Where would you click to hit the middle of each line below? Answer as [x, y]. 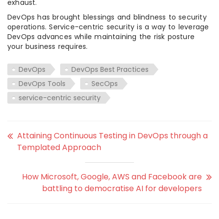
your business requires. [48, 46]
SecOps [105, 84]
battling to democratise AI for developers [122, 188]
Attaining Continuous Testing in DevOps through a [112, 136]
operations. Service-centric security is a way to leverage [108, 27]
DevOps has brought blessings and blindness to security [107, 17]
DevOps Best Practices [110, 69]
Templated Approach [59, 147]
